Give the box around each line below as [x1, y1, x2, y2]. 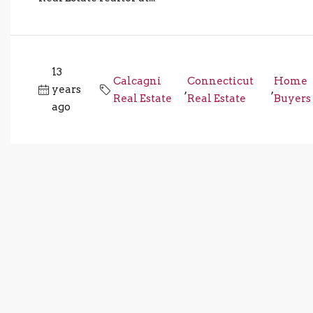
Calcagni [112, 74, 161, 87]
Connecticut [187, 74, 254, 87]
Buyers [273, 92, 311, 105]
